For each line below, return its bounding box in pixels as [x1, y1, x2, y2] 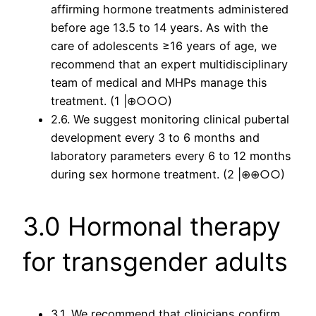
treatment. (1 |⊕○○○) [51, 94, 172, 109]
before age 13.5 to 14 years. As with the [51, 20, 268, 35]
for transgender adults [23, 246, 288, 278]
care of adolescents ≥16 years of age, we [51, 39, 276, 54]
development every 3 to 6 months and [51, 130, 260, 145]
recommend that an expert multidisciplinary [51, 57, 288, 72]
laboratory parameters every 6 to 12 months [51, 149, 291, 164]
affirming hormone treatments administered [51, 2, 288, 17]
